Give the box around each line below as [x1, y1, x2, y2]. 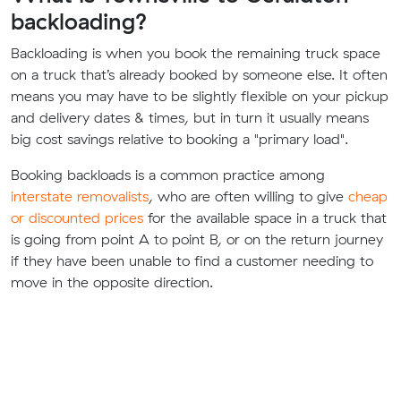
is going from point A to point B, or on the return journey [11, 230, 383, 249]
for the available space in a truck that [143, 209, 387, 227]
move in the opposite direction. [11, 273, 213, 292]
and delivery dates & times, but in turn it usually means [11, 108, 369, 127]
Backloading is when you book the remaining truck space [11, 44, 380, 63]
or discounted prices [11, 209, 143, 227]
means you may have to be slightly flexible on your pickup [11, 87, 388, 106]
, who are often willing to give [149, 187, 348, 206]
